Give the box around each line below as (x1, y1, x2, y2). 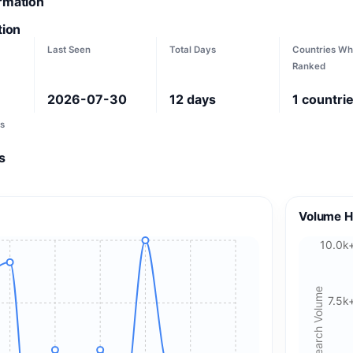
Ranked (292, 60, 325, 72)
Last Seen (46, 43, 91, 55)
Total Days (169, 43, 217, 55)
